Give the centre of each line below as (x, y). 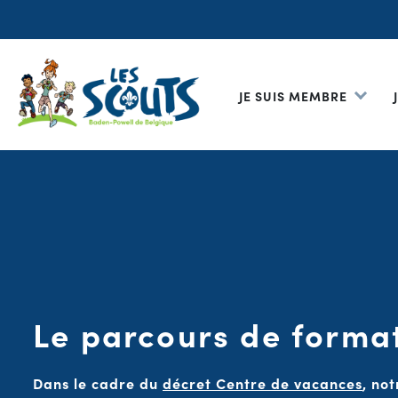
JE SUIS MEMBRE (293, 96)
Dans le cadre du (98, 382)
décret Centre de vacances (263, 382)
